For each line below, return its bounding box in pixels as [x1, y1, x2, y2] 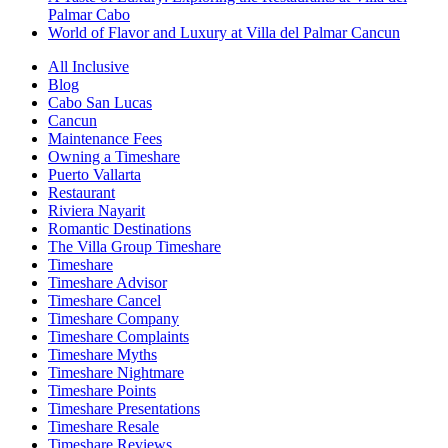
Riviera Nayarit [48, 201, 145, 219]
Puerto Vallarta [48, 165, 141, 183]
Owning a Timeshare [48, 147, 180, 165]
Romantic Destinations [48, 219, 191, 237]
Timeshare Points [48, 381, 156, 399]
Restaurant [48, 183, 115, 201]
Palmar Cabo [48, 5, 130, 23]
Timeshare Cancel [48, 291, 161, 309]
